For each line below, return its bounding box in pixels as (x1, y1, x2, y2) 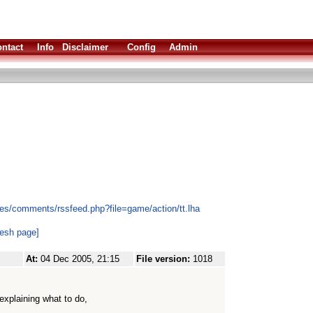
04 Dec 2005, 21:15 (41, 254, 119, 264)
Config (127, 42, 156, 52)
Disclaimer (62, 42, 108, 52)
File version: (136, 254, 193, 264)
